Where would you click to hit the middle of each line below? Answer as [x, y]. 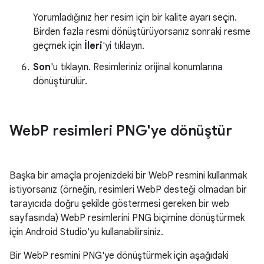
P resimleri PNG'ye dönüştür [136, 131]
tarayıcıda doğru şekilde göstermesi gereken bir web [119, 204]
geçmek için [59, 46]
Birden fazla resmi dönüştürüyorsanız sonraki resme [142, 32]
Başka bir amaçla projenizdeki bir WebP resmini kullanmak [128, 176]
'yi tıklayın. [123, 46]
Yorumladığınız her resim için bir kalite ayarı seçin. [135, 18]
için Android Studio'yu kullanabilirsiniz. [86, 232]
